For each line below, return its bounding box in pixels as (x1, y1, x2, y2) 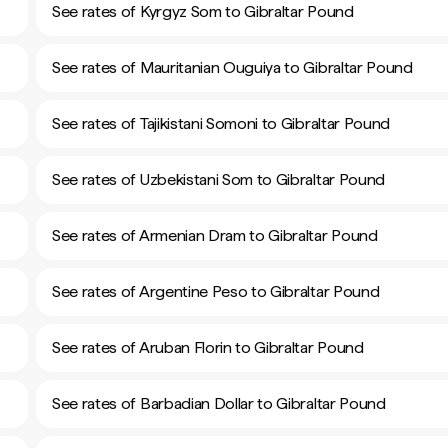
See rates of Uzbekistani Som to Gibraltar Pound (52, 170, 385, 189)
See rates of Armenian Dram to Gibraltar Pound (52, 226, 378, 245)
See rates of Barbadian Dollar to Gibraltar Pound (52, 394, 386, 413)
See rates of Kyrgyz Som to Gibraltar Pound (52, 2, 354, 21)
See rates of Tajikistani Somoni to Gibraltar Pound (52, 114, 390, 133)
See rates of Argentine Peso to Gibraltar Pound (52, 282, 380, 301)
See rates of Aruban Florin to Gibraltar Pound (52, 338, 364, 357)
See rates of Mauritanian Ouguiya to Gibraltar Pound (52, 58, 413, 77)
